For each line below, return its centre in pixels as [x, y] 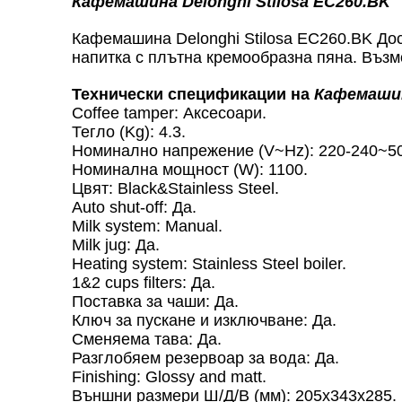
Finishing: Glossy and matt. [169, 376]
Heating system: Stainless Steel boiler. [209, 263]
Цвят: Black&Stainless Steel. [175, 188]
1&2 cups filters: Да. [144, 282]
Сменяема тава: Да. [147, 339]
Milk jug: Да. [116, 245]
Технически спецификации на [193, 94]
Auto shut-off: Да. [134, 207]
